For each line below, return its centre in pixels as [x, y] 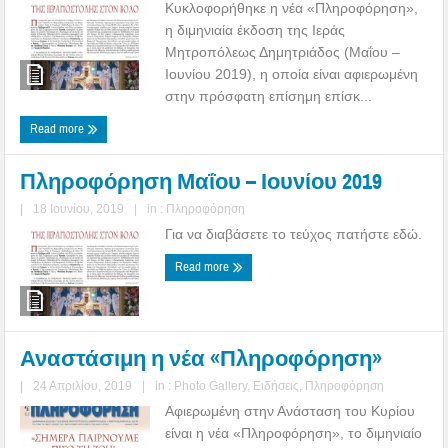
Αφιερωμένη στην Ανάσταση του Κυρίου [290, 410]
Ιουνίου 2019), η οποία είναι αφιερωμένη [292, 73]
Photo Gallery [211, 385]
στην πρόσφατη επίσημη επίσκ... [269, 95]
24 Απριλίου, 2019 [83, 385]
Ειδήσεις [276, 385]
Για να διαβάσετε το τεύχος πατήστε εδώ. [294, 233]
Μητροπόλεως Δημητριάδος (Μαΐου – [283, 51]
